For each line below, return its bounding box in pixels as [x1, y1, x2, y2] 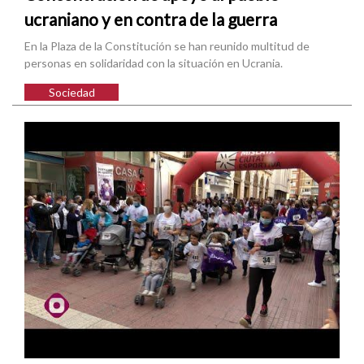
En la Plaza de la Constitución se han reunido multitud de [24, 39, 310, 54]
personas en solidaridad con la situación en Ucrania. [24, 56, 283, 71]
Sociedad [48, 85, 95, 100]
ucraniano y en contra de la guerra [24, 8, 277, 29]
